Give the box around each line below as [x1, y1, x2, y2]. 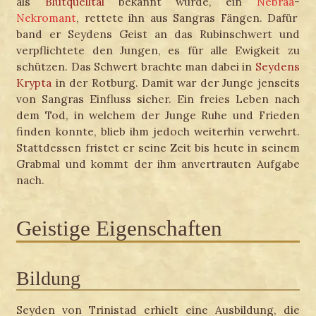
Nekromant [16, 11, 77, 25]
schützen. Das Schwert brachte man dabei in [16, 59, 255, 74]
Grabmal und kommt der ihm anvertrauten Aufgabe [16, 157, 300, 171]
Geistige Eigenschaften [16, 216, 223, 241]
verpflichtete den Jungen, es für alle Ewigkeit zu [16, 43, 300, 58]
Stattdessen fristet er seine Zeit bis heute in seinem [16, 140, 300, 155]
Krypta [16, 75, 52, 90]
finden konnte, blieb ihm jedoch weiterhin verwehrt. [16, 124, 300, 139]
